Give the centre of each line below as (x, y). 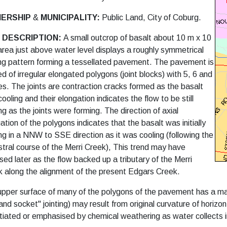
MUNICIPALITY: (71, 17)
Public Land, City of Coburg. (152, 17)
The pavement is (184, 62)
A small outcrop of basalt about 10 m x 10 (137, 38)
